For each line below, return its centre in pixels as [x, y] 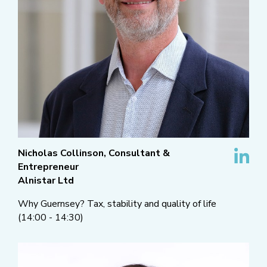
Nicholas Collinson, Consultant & [94, 153]
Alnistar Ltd [46, 181]
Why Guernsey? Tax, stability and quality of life [117, 204]
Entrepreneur [48, 167]
